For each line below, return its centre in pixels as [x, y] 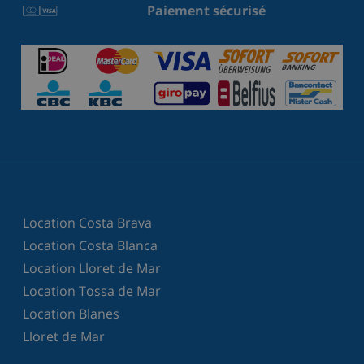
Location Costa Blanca [90, 245]
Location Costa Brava [87, 222]
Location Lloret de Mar [92, 268]
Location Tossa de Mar [92, 290]
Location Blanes [71, 313]
